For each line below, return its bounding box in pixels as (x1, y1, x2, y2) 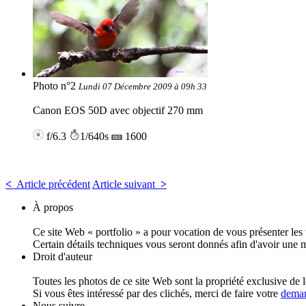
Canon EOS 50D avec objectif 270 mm (33, 105, 203, 117)
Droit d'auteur (33, 251, 92, 263)
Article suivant (92, 178, 158, 191)
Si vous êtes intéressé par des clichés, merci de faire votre (33, 288, 281, 300)
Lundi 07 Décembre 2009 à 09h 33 (79, 81, 207, 92)
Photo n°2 (33, 80, 79, 92)
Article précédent (14, 178, 90, 191)
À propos (33, 201, 73, 214)
